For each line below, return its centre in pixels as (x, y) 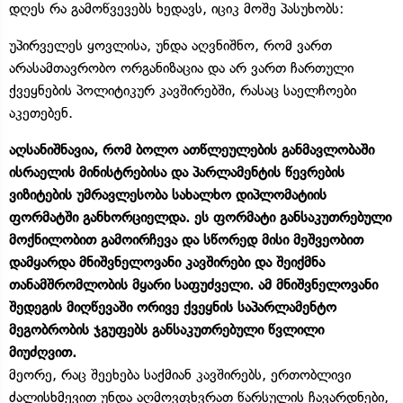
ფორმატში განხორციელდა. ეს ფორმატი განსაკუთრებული (200, 217)
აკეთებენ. (41, 112)
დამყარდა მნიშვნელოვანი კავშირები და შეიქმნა (167, 262)
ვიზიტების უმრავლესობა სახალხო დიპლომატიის (168, 194)
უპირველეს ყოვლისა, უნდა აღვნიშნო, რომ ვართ (170, 45)
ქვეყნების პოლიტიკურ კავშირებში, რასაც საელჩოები (183, 90)
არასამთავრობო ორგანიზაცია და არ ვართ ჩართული (181, 67)
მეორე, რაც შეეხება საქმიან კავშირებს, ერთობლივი (180, 374)
